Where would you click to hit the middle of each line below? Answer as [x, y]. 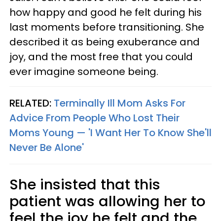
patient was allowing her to [107, 201]
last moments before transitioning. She [107, 27]
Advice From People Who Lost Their [94, 118]
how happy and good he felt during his [106, 12]
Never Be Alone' [47, 147]
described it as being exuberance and [105, 42]
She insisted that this [85, 184]
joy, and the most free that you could [101, 57]
